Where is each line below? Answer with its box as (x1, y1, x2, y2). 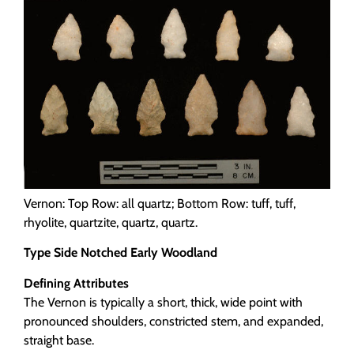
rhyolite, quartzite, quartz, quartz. (24, 214, 198, 230)
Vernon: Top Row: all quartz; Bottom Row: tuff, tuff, (24, 195, 296, 211)
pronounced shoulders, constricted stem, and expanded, (24, 313, 323, 329)
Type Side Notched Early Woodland (24, 245, 217, 261)
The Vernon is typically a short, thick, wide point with (24, 294, 303, 310)
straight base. (24, 332, 94, 348)
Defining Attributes (24, 275, 129, 291)
